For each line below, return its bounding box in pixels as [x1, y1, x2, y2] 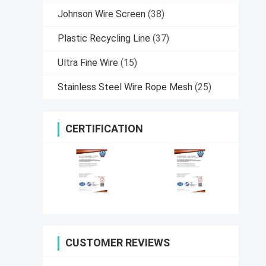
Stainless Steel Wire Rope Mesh [58, 81, 192, 93]
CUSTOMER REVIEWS [65, 236, 170, 249]
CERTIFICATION [65, 122, 143, 135]
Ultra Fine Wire [58, 57, 118, 69]
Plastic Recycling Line [58, 33, 150, 45]
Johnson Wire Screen [58, 8, 145, 20]
